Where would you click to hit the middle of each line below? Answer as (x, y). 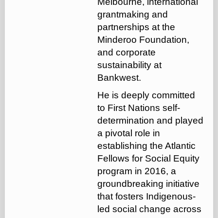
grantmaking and (133, 14)
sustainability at (129, 65)
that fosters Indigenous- (146, 196)
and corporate (127, 52)
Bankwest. (119, 77)
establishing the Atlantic (146, 145)
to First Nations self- (139, 108)
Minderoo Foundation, (143, 39)
